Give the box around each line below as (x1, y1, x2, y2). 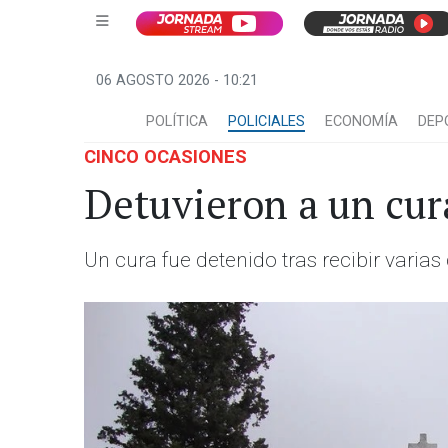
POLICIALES (228, 113, 305, 130)
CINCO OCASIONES (84, 146, 247, 167)
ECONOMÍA (325, 113, 398, 130)
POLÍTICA (146, 113, 208, 130)
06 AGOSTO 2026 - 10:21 (96, 72, 258, 89)
